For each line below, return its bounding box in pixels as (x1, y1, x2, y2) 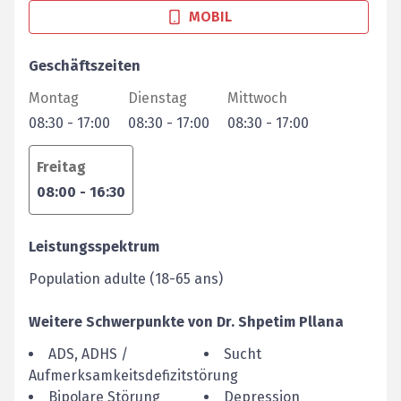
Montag (29, 90, 79, 107)
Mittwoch (227, 90, 287, 107)
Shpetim (238, 313, 295, 330)
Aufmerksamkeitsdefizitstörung (29, 367, 238, 384)
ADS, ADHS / (48, 346, 128, 363)
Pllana (299, 313, 344, 330)
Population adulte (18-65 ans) (29, 270, 223, 287)
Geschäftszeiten (29, 57, 141, 74)
